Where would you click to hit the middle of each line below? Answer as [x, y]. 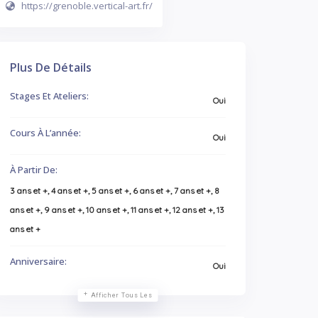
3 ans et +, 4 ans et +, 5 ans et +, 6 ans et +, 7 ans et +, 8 [115, 191]
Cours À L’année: [45, 133]
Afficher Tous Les [121, 295]
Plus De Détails [51, 67]
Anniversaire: [38, 261]
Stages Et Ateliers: [49, 96]
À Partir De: [34, 170]
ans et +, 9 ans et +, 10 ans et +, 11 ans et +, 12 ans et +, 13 [117, 210]
